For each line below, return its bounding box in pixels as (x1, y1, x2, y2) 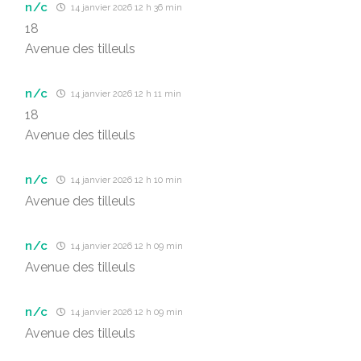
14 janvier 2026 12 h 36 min (68, 2, 183, 13)
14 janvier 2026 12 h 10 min (68, 175, 183, 185)
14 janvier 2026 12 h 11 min (68, 89, 182, 99)
